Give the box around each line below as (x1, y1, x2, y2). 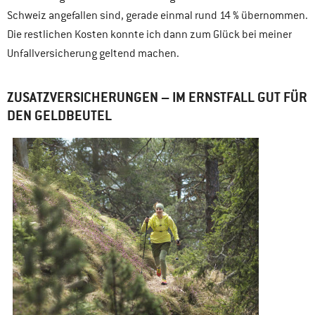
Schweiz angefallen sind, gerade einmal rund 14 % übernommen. (7, 8, 308, 22)
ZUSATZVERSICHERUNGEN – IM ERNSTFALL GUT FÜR (7, 89, 307, 106)
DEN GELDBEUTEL (7, 107, 112, 124)
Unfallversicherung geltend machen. (7, 46, 179, 60)
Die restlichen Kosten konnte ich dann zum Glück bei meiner (7, 27, 292, 41)
